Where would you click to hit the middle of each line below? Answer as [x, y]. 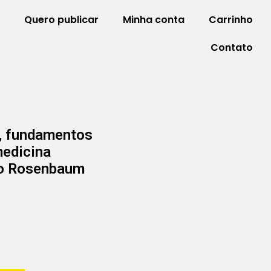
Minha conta [153, 20]
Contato [231, 47]
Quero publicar [61, 20]
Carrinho [230, 20]
